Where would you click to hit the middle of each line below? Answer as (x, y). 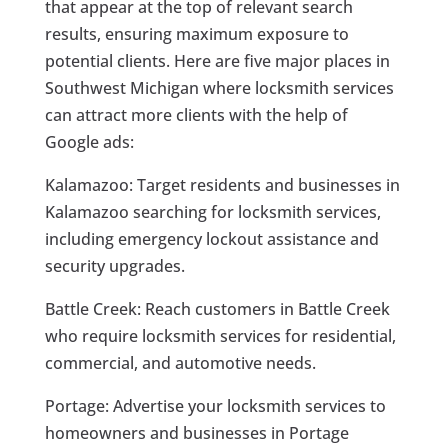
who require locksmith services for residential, (220, 336)
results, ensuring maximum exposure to (196, 34)
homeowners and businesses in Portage (196, 433)
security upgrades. (114, 266)
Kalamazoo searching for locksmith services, (212, 212)
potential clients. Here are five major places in (217, 61)
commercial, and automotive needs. (180, 363)
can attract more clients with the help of (196, 115)
